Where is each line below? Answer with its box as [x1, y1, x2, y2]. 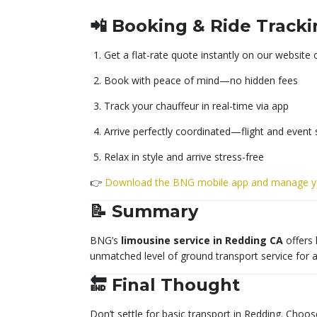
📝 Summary [90, 200, 198, 221]
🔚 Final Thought [90, 274, 240, 295]
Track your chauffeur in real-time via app [104, 98, 289, 113]
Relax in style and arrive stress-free [104, 149, 264, 163]
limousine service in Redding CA [121, 233, 283, 247]
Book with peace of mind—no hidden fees [104, 73, 298, 87]
